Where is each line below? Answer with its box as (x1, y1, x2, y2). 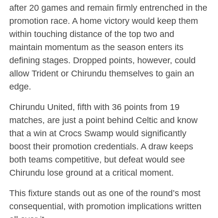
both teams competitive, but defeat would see (9, 154, 185, 164)
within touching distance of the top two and (9, 28, 174, 39)
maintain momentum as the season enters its (9, 41, 183, 52)
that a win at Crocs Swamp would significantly (9, 127, 186, 138)
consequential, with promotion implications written (9, 200, 201, 211)
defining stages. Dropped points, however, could (9, 54, 196, 65)
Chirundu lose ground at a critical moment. (9, 167, 174, 178)
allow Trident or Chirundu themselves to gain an (9, 68, 194, 78)
